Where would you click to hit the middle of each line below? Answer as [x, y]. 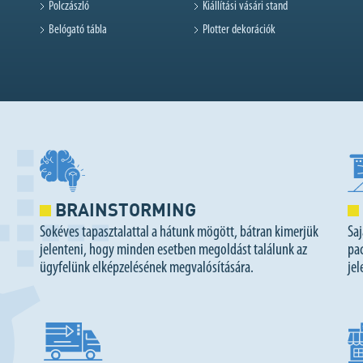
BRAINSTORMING [124, 209]
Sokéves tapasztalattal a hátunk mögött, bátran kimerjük [179, 233]
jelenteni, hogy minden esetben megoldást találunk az [173, 251]
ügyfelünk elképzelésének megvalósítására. [147, 269]
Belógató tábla [78, 30]
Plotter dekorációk [239, 30]
